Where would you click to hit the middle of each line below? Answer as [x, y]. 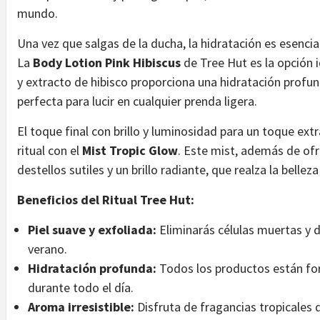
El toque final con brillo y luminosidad [117, 131]
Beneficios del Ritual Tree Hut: [106, 200]
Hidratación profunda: [92, 269]
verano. [47, 249]
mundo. [39, 14]
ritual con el [50, 151]
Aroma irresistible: [81, 307]
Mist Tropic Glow [130, 151]
